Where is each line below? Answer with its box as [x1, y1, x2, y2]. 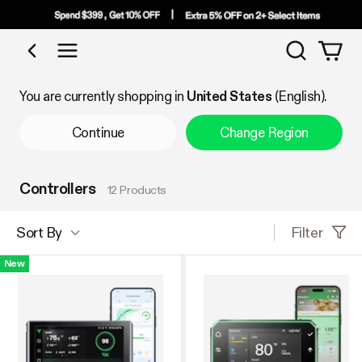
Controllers [19, 179, 96, 197]
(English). [271, 87, 327, 104]
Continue [71, 124, 124, 141]
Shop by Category [65, 52, 175, 69]
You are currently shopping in [19, 87, 187, 104]
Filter [290, 223, 323, 241]
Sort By [16, 224, 62, 242]
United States [187, 87, 272, 104]
